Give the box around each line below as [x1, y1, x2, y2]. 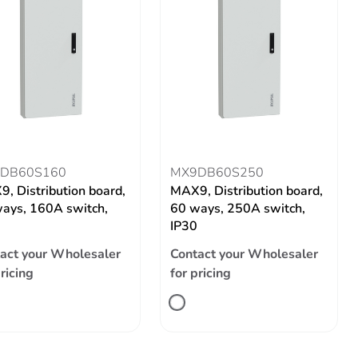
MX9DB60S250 [169, 164, 264, 181]
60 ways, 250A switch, [169, 200, 305, 217]
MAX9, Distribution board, [169, 182, 323, 200]
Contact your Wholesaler [169, 245, 318, 263]
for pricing [169, 265, 231, 282]
